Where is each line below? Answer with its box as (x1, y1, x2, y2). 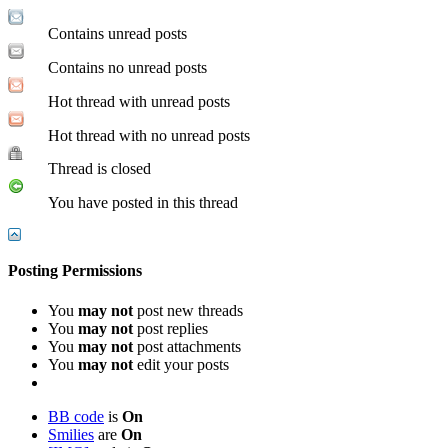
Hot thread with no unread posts (48, 127, 250, 145)
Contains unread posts (48, 25, 187, 43)
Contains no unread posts (48, 59, 207, 77)
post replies (133, 319, 208, 337)
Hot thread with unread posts (48, 93, 230, 111)
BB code (48, 407, 104, 425)
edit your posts (133, 355, 229, 373)
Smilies (48, 425, 94, 443)
